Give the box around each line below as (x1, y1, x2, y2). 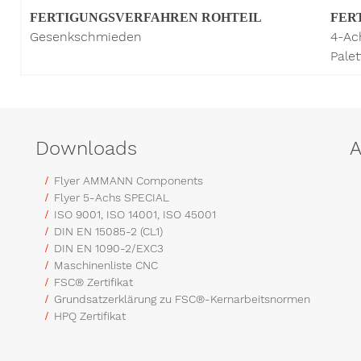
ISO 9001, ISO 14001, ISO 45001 (54, 207, 216, 221)
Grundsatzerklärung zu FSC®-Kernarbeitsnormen (54, 292, 310, 305)
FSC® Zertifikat (54, 275, 133, 288)
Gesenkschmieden (29, 28, 142, 44)
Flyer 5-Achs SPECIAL (54, 190, 169, 204)
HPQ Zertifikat (54, 309, 126, 322)
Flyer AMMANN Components (54, 173, 203, 187)
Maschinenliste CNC (54, 258, 158, 272)
